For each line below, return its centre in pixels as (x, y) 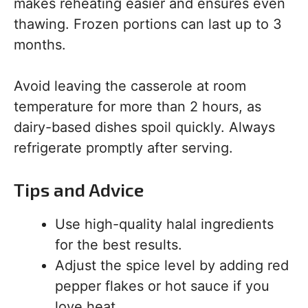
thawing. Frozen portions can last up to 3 (148, 24)
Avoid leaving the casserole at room (130, 86)
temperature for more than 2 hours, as (137, 107)
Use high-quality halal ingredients (164, 224)
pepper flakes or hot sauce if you (162, 286)
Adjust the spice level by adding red (172, 265)
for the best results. (119, 245)
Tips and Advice (79, 189)
